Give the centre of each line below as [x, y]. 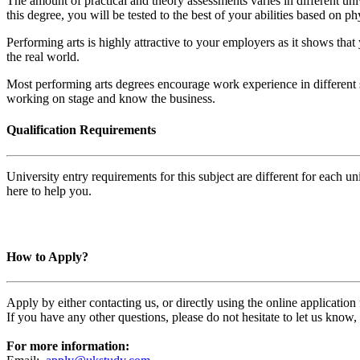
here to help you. [49, 190]
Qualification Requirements [81, 130]
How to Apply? [47, 256]
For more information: [68, 346]
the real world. [43, 57]
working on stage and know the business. [111, 99]
